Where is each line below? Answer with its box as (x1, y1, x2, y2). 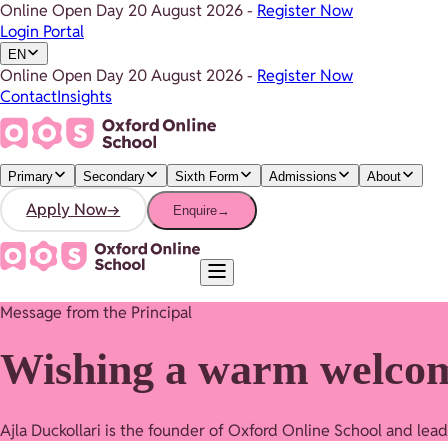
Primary (8, 169, 53, 184)
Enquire (173, 202, 218, 218)
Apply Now (26, 198, 108, 220)
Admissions (269, 169, 337, 184)
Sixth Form (175, 169, 239, 184)
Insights (57, 86, 112, 107)
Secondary (83, 169, 145, 184)
